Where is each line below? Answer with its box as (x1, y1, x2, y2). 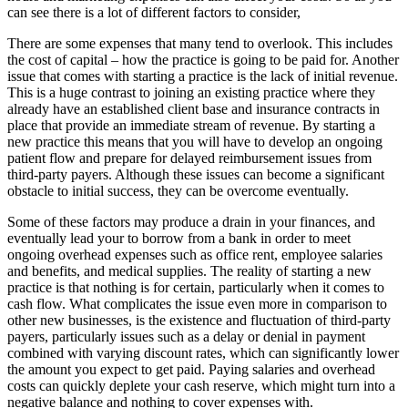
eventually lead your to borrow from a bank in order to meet (7, 229, 351, 246)
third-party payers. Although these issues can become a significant (7, 166, 384, 182)
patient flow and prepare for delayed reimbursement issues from (7, 149, 372, 166)
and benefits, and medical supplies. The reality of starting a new (7, 262, 372, 279)
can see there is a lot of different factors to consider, (7, 4, 301, 20)
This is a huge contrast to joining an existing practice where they (7, 84, 375, 100)
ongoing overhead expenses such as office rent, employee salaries (7, 246, 382, 262)
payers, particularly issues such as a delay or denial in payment (7, 328, 365, 344)
